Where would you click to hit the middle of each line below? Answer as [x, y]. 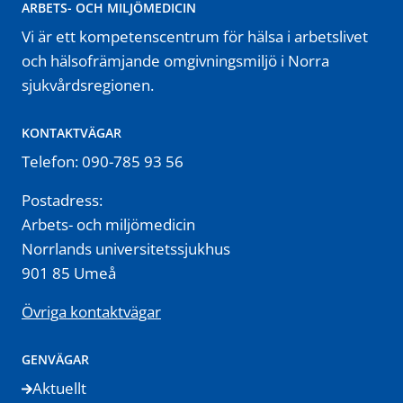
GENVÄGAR [55, 359]
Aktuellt [59, 388]
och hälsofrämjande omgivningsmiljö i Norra [175, 61]
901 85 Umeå [69, 273]
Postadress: [62, 200]
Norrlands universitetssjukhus [126, 248]
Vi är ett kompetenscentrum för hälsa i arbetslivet [195, 36]
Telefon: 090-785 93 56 [103, 161]
